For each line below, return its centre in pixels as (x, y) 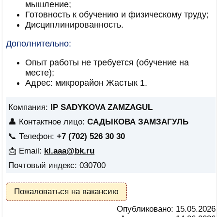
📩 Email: (26, 151)
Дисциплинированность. (74, 25)
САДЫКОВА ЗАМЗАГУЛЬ (138, 122)
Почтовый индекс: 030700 (57, 165)
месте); (40, 73)
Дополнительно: (39, 44)
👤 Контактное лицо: (48, 122)
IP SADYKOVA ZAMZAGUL (101, 107)
